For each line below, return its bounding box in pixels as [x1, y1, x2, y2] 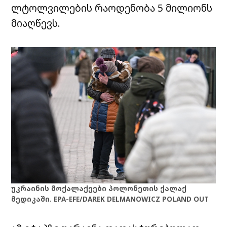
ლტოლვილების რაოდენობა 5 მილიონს [11, 1, 213, 15]
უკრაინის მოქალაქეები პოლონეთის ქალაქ [11, 183, 187, 193]
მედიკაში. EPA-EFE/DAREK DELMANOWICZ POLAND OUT [11, 194, 209, 204]
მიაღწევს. [11, 16, 61, 30]
